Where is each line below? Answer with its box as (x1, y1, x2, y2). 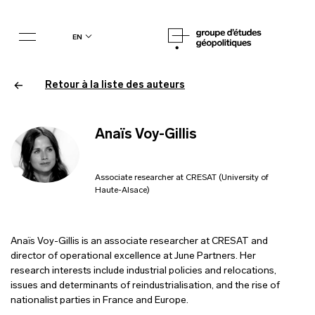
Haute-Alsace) (94, 186, 150, 195)
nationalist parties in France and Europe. (11, 295, 189, 306)
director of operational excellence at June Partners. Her (11, 251, 257, 262)
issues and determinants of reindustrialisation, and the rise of (11, 281, 281, 291)
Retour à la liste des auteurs (45, 80, 185, 91)
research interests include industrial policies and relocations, (11, 266, 277, 276)
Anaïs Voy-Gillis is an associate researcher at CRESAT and (11, 236, 269, 247)
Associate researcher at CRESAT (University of (94, 174, 269, 182)
